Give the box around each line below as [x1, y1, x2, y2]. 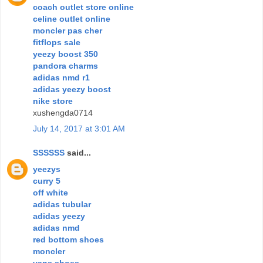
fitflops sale [33, 37, 80, 47]
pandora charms [33, 60, 98, 70]
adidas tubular [33, 199, 91, 209]
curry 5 [33, 176, 60, 186]
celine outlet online [33, 14, 110, 23]
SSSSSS [33, 148, 65, 158]
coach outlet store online [33, 2, 134, 12]
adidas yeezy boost [33, 84, 111, 94]
